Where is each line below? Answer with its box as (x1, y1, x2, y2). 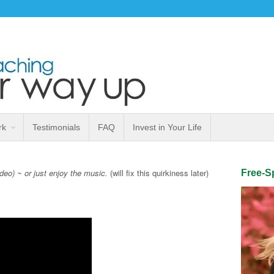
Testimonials (32, 122, 80, 132)
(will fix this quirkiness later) (108, 167, 209, 179)
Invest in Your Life (133, 122, 202, 132)
